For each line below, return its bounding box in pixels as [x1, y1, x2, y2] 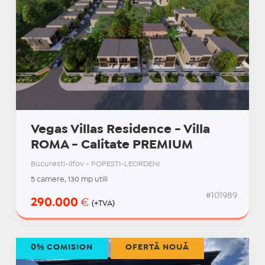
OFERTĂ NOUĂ [125, 243, 189, 251]
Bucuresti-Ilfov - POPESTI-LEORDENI [30, 160, 160, 167]
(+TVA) [91, 199, 115, 207]
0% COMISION [30, 243, 93, 251]
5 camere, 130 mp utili [30, 176, 108, 183]
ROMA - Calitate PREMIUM [30, 139, 193, 150]
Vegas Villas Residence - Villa [30, 124, 210, 135]
